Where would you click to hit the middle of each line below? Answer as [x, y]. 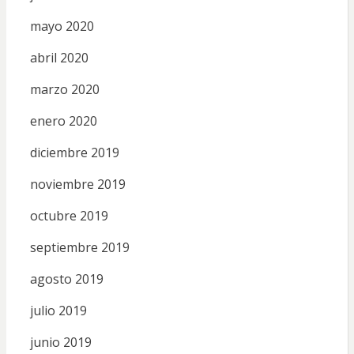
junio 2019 [60, 343]
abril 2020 [59, 58]
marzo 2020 [64, 90]
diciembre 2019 [74, 153]
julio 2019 [58, 311]
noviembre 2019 [77, 185]
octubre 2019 [69, 216]
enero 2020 [63, 121]
